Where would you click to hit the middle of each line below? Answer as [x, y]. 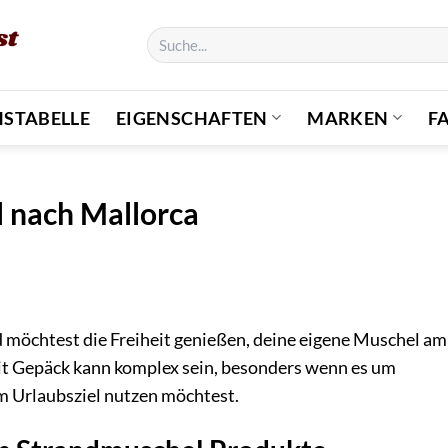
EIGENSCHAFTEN [192, 117]
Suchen [168, 35]
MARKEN [348, 117]
